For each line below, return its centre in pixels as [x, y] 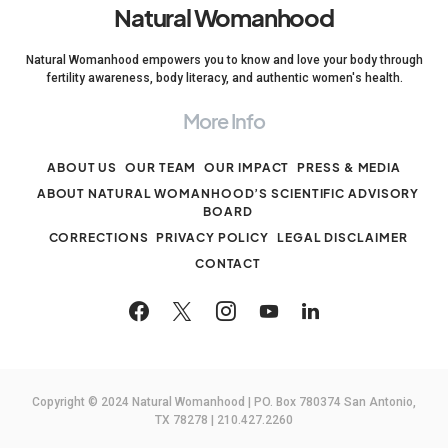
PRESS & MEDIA [349, 167]
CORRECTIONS [98, 237]
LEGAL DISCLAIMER [342, 237]
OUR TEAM [161, 167]
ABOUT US [82, 167]
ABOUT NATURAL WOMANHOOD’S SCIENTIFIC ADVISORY [228, 193]
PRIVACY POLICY [213, 237]
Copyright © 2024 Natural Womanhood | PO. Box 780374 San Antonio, [224, 402]
